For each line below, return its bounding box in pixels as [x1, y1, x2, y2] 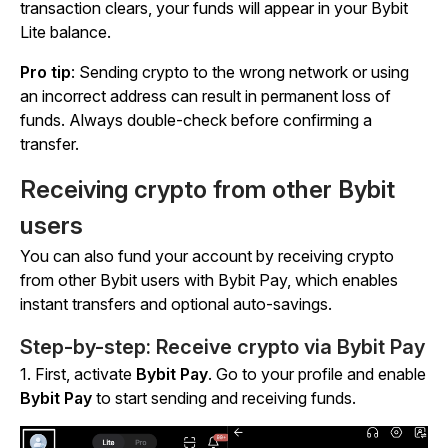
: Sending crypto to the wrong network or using [71, 61, 409, 82]
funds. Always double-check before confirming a [20, 109, 372, 130]
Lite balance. [20, 21, 111, 42]
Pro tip [20, 61, 71, 82]
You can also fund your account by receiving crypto [20, 245, 394, 266]
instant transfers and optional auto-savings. [20, 293, 332, 314]
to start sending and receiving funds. [92, 387, 356, 408]
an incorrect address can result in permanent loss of [20, 85, 391, 106]
